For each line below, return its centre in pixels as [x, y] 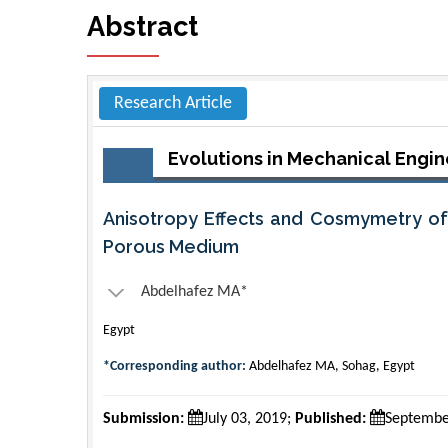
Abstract [142, 26]
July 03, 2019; [249, 418]
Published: [330, 418]
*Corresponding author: [174, 366]
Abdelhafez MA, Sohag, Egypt [330, 366]
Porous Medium [171, 246]
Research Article [173, 103]
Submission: [143, 418]
